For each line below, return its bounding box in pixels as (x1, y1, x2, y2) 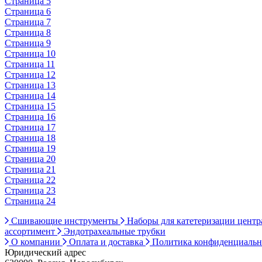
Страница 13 (5, 80, 56, 90)
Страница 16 (5, 111, 56, 122)
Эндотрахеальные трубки (61, 226, 166, 236)
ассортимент (5, 226, 57, 236)
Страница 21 (5, 164, 56, 174)
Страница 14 (5, 90, 56, 101)
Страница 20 (5, 153, 56, 164)
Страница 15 (5, 101, 56, 111)
